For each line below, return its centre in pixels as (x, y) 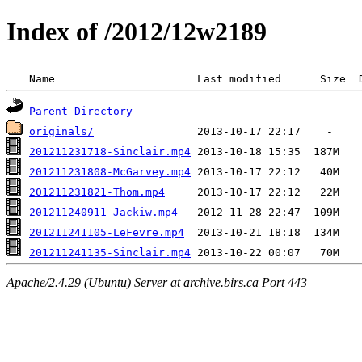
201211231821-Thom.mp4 (97, 192)
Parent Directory (81, 111)
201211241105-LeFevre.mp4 (107, 232)
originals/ (61, 131)
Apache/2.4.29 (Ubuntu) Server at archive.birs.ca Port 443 (157, 283)
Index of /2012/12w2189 (137, 32)
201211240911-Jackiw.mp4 (103, 212)
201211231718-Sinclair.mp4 (110, 151)
